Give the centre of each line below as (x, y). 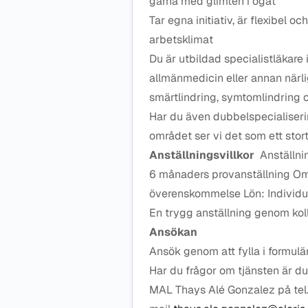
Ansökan (173, 232)
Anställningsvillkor (203, 155)
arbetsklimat (181, 40)
